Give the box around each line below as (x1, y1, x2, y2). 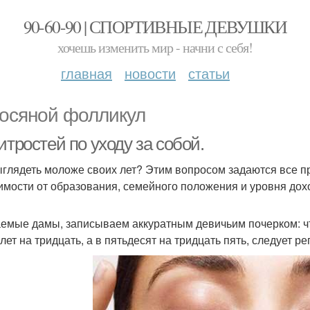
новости (125, 63, 176, 83)
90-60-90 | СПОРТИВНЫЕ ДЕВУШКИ (23, 15, 287, 38)
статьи (188, 63, 230, 83)
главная (61, 63, 112, 83)
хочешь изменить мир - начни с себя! (57, 38, 253, 57)
